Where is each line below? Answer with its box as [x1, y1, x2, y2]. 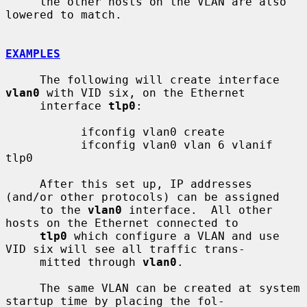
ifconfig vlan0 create [5, 125, 81, 138]
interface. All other [122, 203, 273, 217]
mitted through [40, 255, 143, 269]
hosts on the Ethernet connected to [5, 216, 238, 230]
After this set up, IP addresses [5, 177, 40, 191]
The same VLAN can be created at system [5, 281, 40, 295]
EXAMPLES [5, 47, 60, 60]
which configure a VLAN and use [67, 229, 280, 243]
